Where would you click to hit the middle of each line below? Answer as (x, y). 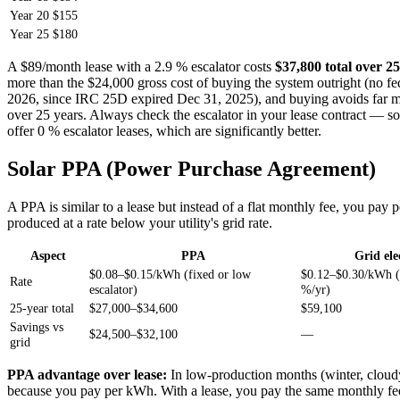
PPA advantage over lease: (87, 374)
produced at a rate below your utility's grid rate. (140, 222)
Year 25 (29, 34)
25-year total (42, 308)
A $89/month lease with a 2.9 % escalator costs (141, 67)
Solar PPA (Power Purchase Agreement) (192, 169)
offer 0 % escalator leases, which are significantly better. (164, 131)
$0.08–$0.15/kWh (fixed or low (170, 274)
